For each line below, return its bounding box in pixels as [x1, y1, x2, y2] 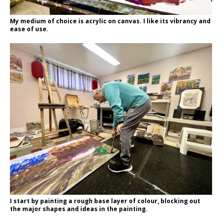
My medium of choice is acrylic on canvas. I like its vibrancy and [10, 16, 211, 25]
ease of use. [10, 24, 49, 33]
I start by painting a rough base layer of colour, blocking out [10, 196, 200, 205]
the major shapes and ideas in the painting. [10, 204, 148, 213]
